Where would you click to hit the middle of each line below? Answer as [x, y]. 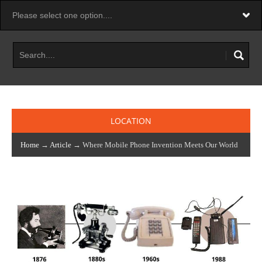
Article [61, 145]
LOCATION [131, 121]
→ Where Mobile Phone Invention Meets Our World [155, 145]
